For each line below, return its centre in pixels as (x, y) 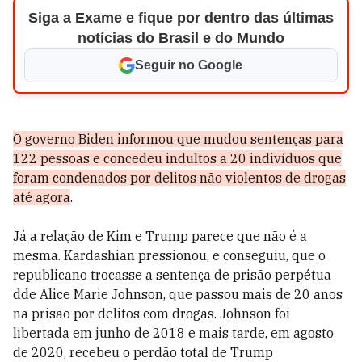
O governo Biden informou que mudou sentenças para (178, 139)
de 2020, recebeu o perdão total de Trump (143, 352)
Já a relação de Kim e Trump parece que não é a (160, 236)
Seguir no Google (189, 65)
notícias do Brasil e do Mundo (181, 38)
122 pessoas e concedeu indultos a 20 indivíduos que (177, 158)
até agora (42, 197)
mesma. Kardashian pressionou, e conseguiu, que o (169, 255)
